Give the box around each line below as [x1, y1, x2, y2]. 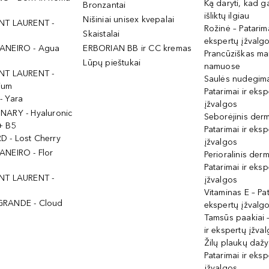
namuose [204, 61, 240, 71]
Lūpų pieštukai [83, 58, 141, 68]
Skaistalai [83, 29, 120, 39]
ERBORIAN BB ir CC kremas [83, 43, 192, 53]
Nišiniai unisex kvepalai [83, 14, 175, 25]
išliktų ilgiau [204, 11, 250, 21]
